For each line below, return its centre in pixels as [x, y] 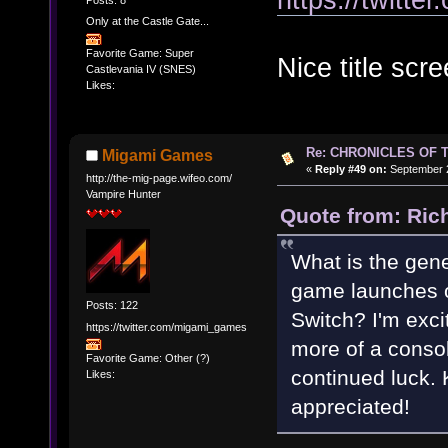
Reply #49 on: [350, 169]
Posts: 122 [111, 305]
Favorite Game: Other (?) [147, 358]
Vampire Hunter [123, 194]
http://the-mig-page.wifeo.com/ [158, 178]
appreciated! [350, 406]
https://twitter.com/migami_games [166, 327]
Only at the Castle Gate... [147, 21]
